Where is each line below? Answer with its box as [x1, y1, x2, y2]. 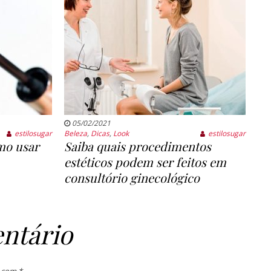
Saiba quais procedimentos [64, 138, 211, 155]
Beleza [64, 128, 87, 139]
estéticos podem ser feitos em [64, 154, 226, 171]
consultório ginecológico [64, 169, 200, 186]
